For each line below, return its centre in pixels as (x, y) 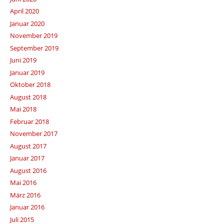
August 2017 (28, 146)
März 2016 (25, 195)
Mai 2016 (23, 183)
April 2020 (24, 11)
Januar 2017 (27, 158)
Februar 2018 (29, 121)
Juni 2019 (23, 60)
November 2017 (33, 134)
